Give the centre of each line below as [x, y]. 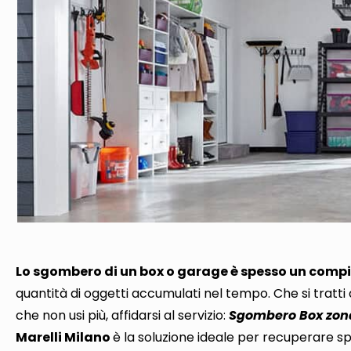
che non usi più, [64, 315]
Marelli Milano [65, 337]
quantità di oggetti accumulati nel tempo [142, 293]
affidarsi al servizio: [170, 315]
